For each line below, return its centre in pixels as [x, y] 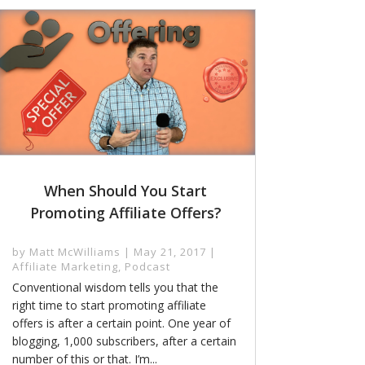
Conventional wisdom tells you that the [115, 288]
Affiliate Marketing [65, 267]
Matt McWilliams [75, 252]
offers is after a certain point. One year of [121, 323]
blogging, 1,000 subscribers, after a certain [124, 341]
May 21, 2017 [169, 252]
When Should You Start [126, 191]
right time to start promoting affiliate [109, 306]
